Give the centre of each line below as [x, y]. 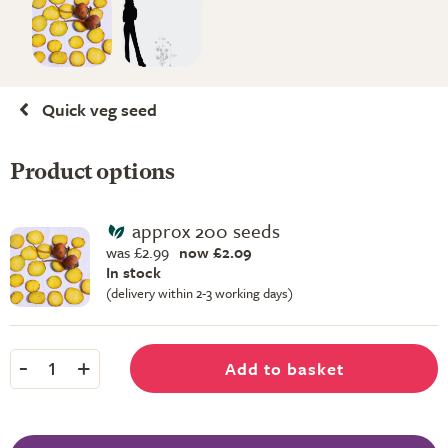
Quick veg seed [99, 109]
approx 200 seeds [205, 230]
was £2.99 [137, 252]
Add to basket [284, 368]
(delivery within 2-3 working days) [199, 293]
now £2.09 [215, 252]
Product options [92, 173]
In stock [133, 272]
